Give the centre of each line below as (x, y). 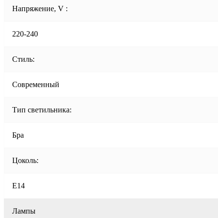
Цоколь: (25, 160)
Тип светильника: (42, 109)
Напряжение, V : (40, 8)
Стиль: (23, 59)
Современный (36, 84)
